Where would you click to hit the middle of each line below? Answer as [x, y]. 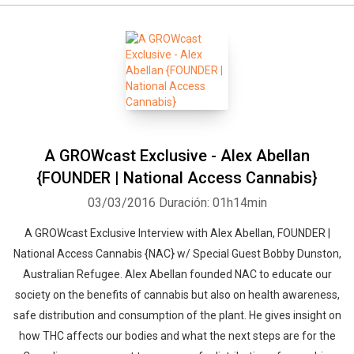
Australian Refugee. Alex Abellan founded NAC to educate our [177, 274]
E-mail [296, 233]
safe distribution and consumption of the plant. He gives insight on [177, 315]
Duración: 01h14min [213, 203]
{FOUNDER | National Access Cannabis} [177, 178]
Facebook [150, 233]
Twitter [227, 233]
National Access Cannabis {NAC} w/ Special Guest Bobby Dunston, [177, 254]
